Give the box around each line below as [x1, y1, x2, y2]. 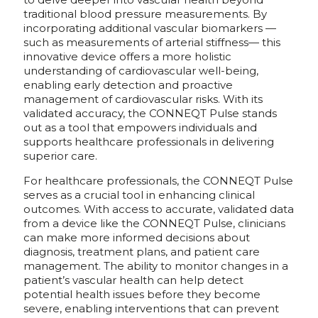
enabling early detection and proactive [23, 78, 233, 92]
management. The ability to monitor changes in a [23, 259, 288, 273]
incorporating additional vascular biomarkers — [23, 21, 276, 35]
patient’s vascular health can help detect [23, 273, 243, 287]
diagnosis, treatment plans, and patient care [23, 245, 260, 259]
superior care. [23, 149, 97, 163]
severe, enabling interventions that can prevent [23, 302, 279, 316]
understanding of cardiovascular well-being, [23, 64, 258, 78]
